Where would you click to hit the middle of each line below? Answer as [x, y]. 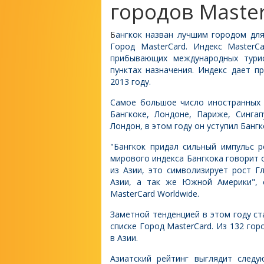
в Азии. [124, 238]
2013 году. [131, 82]
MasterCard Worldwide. [155, 194]
